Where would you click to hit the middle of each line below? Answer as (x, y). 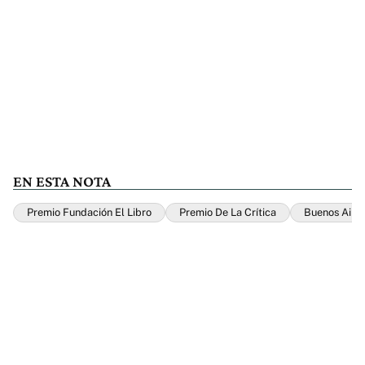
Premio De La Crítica (228, 212)
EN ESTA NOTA (62, 182)
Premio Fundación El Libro (89, 212)
